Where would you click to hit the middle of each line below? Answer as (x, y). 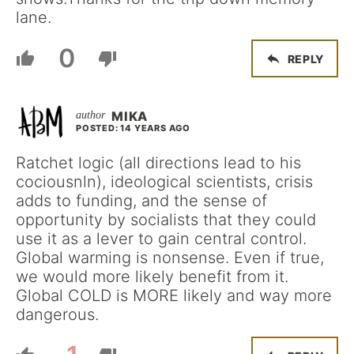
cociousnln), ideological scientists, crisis (164, 182)
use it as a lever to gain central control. (161, 239)
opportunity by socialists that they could (166, 220)
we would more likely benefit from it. (152, 277)
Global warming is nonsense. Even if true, (170, 258)
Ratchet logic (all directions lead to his (158, 163)
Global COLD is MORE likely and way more (174, 296)
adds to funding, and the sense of (141, 201)
